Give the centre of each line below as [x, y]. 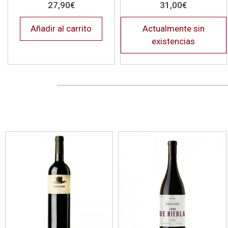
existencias [174, 41]
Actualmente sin [173, 28]
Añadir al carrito [61, 28]
